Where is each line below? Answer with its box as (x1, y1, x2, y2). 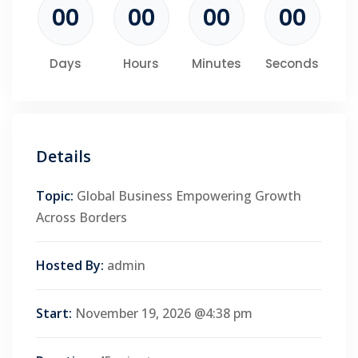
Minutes (192, 54, 242, 72)
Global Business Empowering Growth (77, 186, 301, 205)
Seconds (265, 54, 320, 72)
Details (36, 145, 91, 167)
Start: (36, 304, 72, 322)
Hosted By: (36, 256, 104, 274)
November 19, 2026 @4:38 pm (75, 304, 253, 322)
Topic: (36, 186, 74, 205)
